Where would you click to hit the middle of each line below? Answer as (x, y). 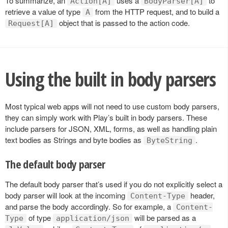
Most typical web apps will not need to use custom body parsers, (112, 106)
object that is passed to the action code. (123, 22)
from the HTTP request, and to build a (156, 11)
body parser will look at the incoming (66, 195)
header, (202, 195)
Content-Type (158, 196)
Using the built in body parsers (111, 79)
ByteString (169, 141)
